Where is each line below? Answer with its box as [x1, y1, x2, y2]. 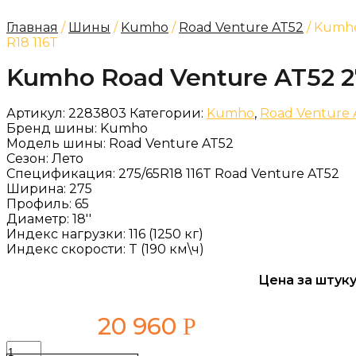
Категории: [130, 106, 203, 121]
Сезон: [6, 151, 52, 166]
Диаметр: [6, 211, 72, 226]
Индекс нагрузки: [6, 226, 129, 242]
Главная [6, 20, 58, 35]
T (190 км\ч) [129, 242, 204, 257]
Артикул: [6, 106, 68, 121]
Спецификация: [6, 166, 118, 181]
